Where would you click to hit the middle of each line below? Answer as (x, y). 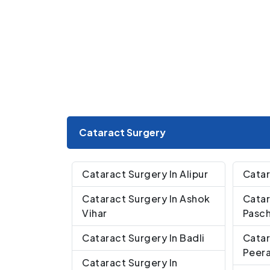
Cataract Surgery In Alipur (145, 174)
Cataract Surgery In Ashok (146, 198)
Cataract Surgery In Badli (143, 237)
